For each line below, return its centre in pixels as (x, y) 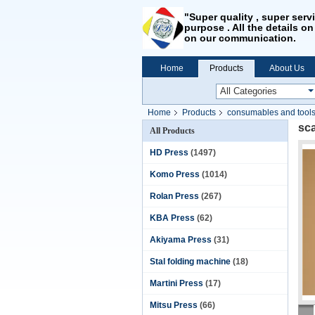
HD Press (169, 153)
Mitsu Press (174, 305)
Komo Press (175, 174)
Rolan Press (174, 196)
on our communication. (240, 38)
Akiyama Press (181, 240)
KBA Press (172, 218)
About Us (287, 68)
